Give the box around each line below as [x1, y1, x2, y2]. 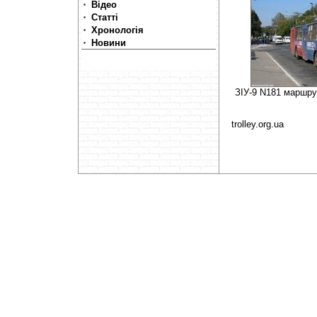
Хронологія [91, 25, 144, 35]
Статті [91, 12, 118, 23]
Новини [91, 38, 126, 48]
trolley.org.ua [231, 119, 284, 129]
